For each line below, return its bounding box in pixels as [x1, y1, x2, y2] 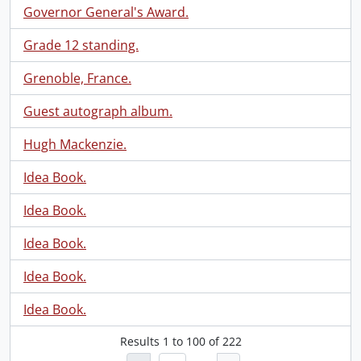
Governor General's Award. [23, 3, 189, 21]
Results [119, 334, 163, 349]
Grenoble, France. [23, 69, 131, 87]
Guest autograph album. [23, 102, 172, 120]
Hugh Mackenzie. [23, 135, 127, 153]
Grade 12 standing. [23, 36, 139, 54]
